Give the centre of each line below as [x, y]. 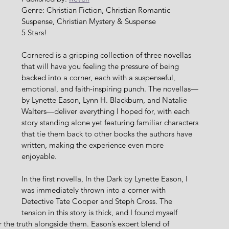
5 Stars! [34, 32]
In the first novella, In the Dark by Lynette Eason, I [106, 179]
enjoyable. [39, 156]
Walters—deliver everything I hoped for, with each [107, 111]
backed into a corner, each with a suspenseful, [99, 77]
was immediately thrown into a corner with [95, 190]
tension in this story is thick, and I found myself [100, 212]
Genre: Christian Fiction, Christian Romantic [97, 10]
